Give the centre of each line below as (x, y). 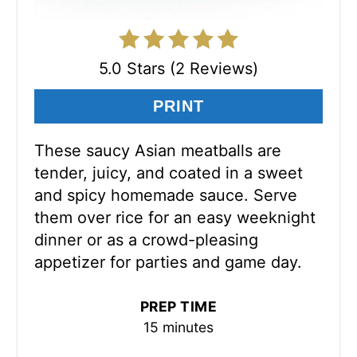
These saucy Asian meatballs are (158, 151)
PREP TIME (178, 307)
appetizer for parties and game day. (168, 263)
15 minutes (178, 328)
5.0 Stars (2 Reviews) (178, 69)
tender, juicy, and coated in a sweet (169, 173)
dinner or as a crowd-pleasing (146, 240)
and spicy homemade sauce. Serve (166, 196)
